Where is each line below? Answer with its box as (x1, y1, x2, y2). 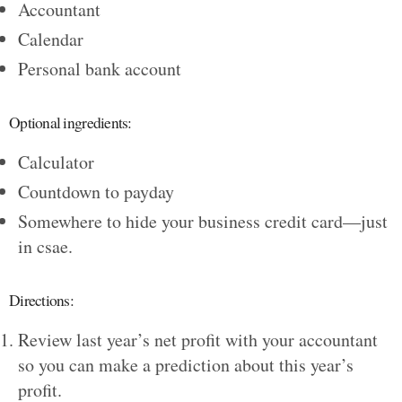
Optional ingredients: (9, 111, 132, 133)
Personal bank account (18, 56, 181, 81)
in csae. (18, 233, 73, 258)
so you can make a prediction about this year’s (18, 352, 354, 377)
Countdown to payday (18, 179, 174, 204)
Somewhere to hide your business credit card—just (18, 208, 388, 233)
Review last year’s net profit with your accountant (18, 327, 378, 352)
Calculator (18, 149, 94, 174)
